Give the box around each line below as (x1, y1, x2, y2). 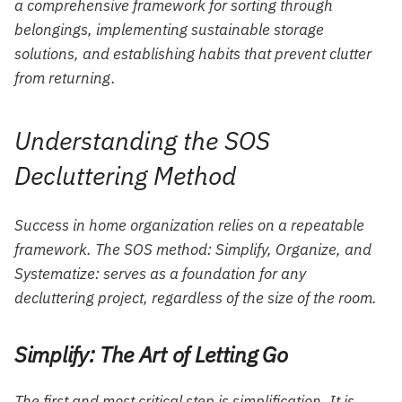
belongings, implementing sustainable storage (14, 19, 324, 39)
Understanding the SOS (14, 123, 270, 157)
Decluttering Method (14, 158, 236, 192)
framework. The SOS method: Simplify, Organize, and (14, 240, 371, 260)
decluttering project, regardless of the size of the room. (14, 288, 377, 309)
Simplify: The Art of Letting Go (14, 340, 288, 370)
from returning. (14, 67, 116, 88)
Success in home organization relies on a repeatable (14, 215, 364, 236)
